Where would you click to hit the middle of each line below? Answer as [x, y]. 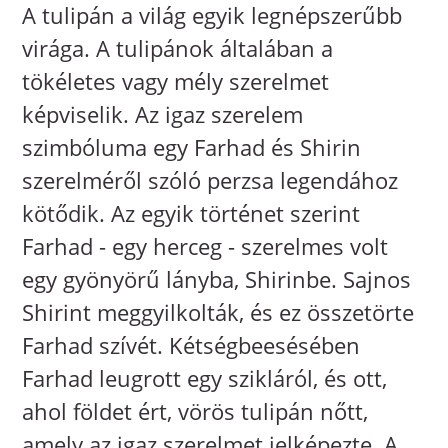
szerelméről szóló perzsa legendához [210, 180]
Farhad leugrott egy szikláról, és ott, [205, 378]
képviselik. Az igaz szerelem [163, 114]
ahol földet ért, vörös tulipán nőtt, [195, 411]
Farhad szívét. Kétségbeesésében [191, 345]
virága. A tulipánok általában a [178, 48]
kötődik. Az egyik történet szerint [191, 213]
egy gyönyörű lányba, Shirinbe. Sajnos [217, 279]
